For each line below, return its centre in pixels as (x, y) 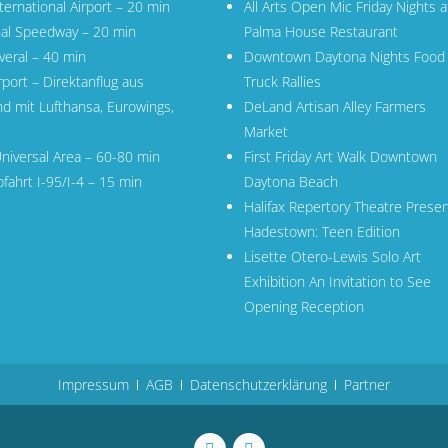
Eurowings (138, 106)
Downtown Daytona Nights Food (344, 56)
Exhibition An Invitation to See (337, 281)
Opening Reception (304, 306)
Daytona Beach (291, 181)
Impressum (93, 384)
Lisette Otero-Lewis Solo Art (332, 256)
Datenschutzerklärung (258, 384)
